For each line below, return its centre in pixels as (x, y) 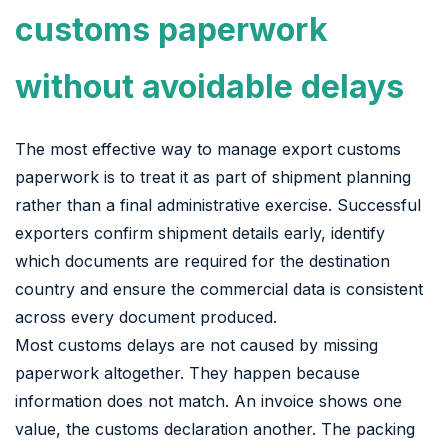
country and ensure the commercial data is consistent (219, 288)
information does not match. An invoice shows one (208, 400)
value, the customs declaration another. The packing (215, 428)
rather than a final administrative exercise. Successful (218, 204)
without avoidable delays (209, 86)
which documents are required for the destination (202, 260)
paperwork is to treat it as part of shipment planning (213, 176)
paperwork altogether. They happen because (187, 372)
